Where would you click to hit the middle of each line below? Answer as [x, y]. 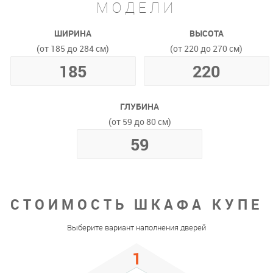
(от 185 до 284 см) [73, 48]
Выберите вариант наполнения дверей [136, 227]
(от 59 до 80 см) [140, 121]
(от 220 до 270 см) [206, 48]
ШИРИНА [73, 33]
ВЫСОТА [206, 33]
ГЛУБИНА [140, 106]
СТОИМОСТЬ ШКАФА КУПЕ [136, 204]
